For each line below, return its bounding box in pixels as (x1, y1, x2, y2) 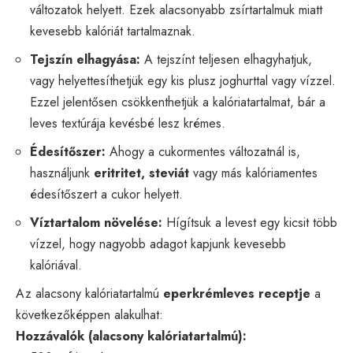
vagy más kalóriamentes (189, 163, 318, 182)
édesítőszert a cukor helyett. (30, 184, 183, 203)
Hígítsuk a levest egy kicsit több (162, 213, 337, 232)
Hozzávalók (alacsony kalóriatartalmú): (16, 326, 247, 345)
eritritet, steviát (94, 163, 189, 182)
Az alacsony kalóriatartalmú (16, 284, 163, 303)
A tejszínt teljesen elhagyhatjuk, (140, 50, 312, 69)
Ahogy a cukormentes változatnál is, (106, 142, 300, 161)
